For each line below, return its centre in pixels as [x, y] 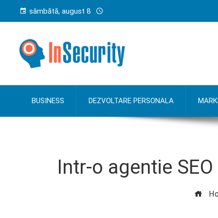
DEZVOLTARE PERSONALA [131, 101]
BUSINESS [48, 101]
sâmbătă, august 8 [60, 11]
